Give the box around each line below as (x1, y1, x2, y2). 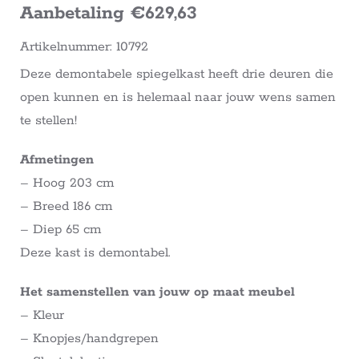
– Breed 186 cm (20, 198, 112, 216)
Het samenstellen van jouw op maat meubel (20, 284, 295, 301)
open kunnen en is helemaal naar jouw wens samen (20, 89, 336, 107)
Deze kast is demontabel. (20, 244, 171, 262)
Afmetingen (20, 151, 94, 169)
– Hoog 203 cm (20, 175, 114, 192)
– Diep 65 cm (20, 221, 101, 239)
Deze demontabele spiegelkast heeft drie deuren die (20, 66, 333, 83)
